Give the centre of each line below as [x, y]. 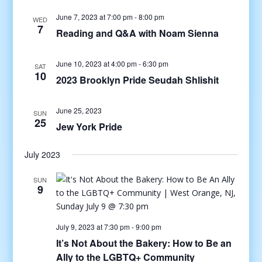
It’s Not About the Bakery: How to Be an [144, 243]
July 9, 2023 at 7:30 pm [93, 227]
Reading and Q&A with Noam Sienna [137, 33]
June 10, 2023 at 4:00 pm [96, 63]
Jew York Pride [89, 127]
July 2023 [42, 154]
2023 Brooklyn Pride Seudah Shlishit [137, 80]
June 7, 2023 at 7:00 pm [94, 17]
